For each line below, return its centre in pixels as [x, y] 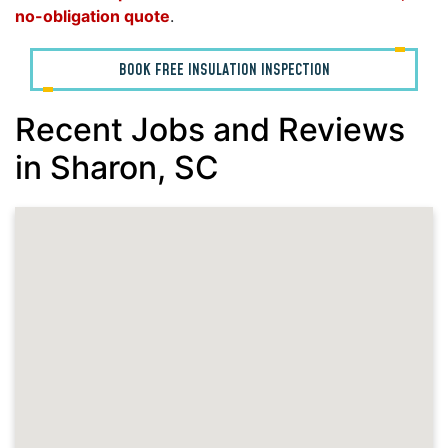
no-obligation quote [92, 16]
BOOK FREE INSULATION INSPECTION [224, 70]
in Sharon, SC [117, 168]
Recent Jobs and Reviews [210, 130]
